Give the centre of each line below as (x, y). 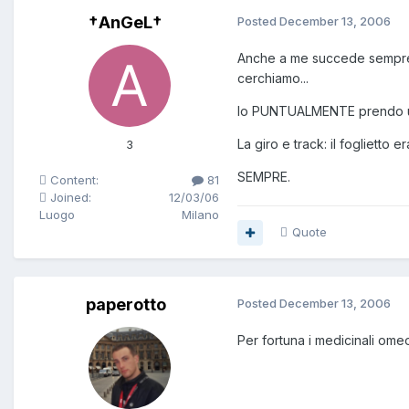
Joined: (69, 198)
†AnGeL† (126, 23)
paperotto (126, 305)
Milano (200, 215)
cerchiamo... (273, 79)
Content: (73, 180)
